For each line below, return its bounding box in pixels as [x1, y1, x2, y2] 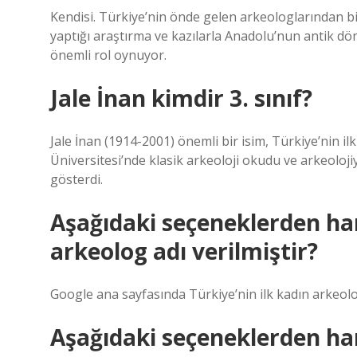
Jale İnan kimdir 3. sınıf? [50, 83, 312, 113]
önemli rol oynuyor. [50, 46, 167, 64]
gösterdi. [50, 171, 103, 188]
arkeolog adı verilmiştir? [50, 236, 318, 266]
